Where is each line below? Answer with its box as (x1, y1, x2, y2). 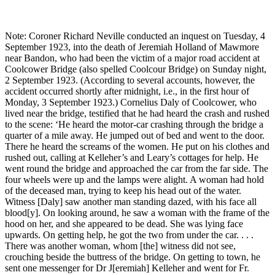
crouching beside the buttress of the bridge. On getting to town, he (5, 252, 260, 263)
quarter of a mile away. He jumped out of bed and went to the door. (5, 130, 265, 141)
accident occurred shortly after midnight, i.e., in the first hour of (5, 86, 249, 97)
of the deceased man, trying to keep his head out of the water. (5, 185, 241, 196)
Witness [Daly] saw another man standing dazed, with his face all (5, 196, 257, 207)
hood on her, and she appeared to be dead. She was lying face (5, 219, 243, 230)
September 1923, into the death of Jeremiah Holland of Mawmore (5, 42, 259, 53)
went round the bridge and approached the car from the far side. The (5, 163, 268, 174)
